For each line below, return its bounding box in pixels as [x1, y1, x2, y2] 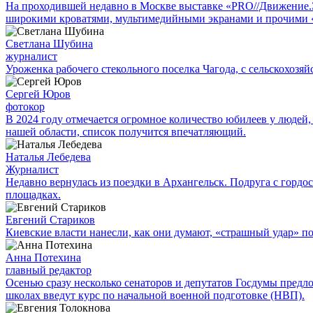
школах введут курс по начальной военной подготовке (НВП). [6, 289, 305, 301]
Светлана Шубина [6, 37, 93, 50]
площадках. [6, 188, 61, 201]
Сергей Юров [6, 87, 71, 100]
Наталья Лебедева [6, 150, 91, 163]
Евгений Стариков [6, 213, 95, 226]
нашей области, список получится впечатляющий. [6, 125, 246, 138]
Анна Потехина [6, 251, 81, 263]
